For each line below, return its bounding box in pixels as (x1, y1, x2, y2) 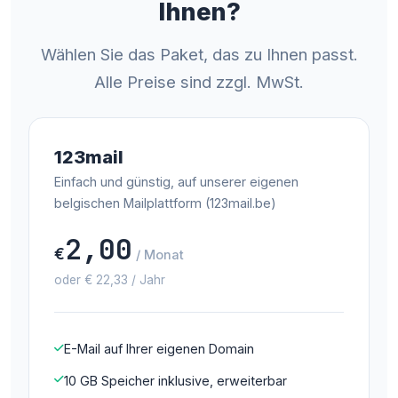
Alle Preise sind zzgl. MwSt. (94, 71, 304, 92)
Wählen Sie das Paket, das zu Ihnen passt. (40, 44, 358, 64)
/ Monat (136, 246, 184, 262)
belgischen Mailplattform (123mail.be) (54, 195, 276, 211)
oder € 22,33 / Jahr (54, 272, 165, 287)
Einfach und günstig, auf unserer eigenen (54, 173, 298, 189)
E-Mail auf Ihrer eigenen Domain (64, 341, 254, 357)
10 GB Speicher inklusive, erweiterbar (64, 372, 287, 388)
